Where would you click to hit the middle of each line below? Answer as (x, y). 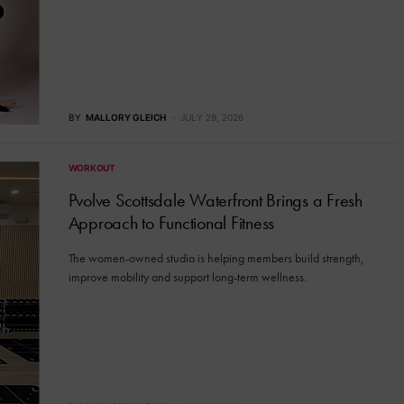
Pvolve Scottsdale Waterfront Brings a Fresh (215, 201)
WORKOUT (92, 168)
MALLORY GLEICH (125, 118)
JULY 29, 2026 (211, 118)
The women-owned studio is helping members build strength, (216, 258)
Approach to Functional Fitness (171, 223)
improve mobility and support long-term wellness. (187, 277)
